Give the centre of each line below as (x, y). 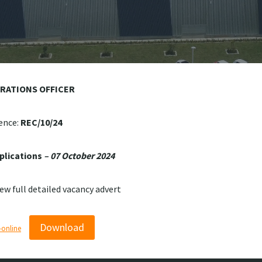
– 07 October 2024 (78, 156)
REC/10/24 (41, 122)
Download (62, 227)
